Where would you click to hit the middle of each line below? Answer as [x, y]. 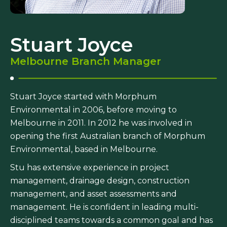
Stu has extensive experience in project [90, 168]
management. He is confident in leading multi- [104, 207]
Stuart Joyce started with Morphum [83, 97]
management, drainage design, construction [100, 181]
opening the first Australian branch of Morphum [108, 136]
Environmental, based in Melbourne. [84, 149]
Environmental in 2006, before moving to [93, 110]
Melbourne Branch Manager [86, 61]
